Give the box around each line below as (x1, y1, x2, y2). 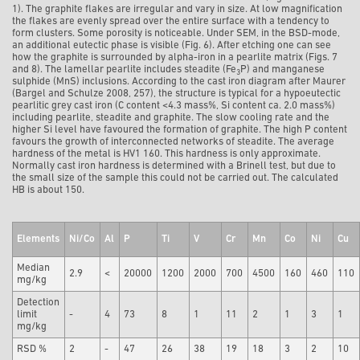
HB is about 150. (12, 185, 84, 196)
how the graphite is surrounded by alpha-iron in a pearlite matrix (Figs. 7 (12, 52, 337, 63)
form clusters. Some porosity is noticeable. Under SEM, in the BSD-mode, (12, 28, 340, 39)
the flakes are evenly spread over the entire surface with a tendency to (12, 16, 329, 27)
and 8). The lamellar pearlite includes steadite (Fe (12, 64, 236, 76)
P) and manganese (240, 64, 325, 76)
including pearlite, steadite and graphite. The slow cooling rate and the (12, 112, 329, 124)
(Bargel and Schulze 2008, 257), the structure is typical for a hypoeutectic (12, 88, 341, 100)
